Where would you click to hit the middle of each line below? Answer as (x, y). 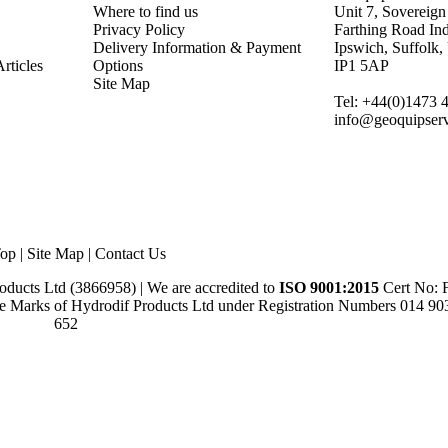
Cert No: (412, 287)
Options (118, 65)
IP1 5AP (361, 65)
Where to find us (145, 11)
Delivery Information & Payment (197, 47)
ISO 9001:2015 (331, 287)
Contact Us (130, 253)
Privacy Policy (139, 29)
